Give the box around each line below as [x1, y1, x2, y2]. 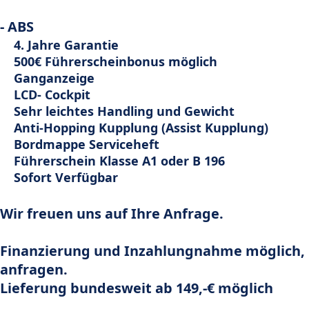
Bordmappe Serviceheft [14, 135, 159, 152]
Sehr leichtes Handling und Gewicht [14, 102, 235, 119]
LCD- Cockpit [14, 86, 90, 103]
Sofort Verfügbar [14, 168, 118, 186]
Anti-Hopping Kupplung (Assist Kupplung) [14, 119, 268, 136]
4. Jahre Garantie [14, 36, 119, 53]
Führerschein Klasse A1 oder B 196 [14, 152, 225, 169]
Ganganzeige [14, 69, 94, 86]
